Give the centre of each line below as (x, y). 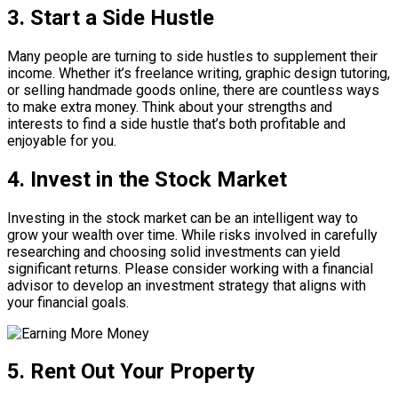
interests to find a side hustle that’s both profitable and (176, 123)
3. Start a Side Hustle (111, 17)
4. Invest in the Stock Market (147, 179)
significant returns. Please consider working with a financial (190, 268)
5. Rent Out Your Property (131, 372)
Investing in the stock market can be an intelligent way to (183, 218)
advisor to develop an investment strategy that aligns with (187, 285)
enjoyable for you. (62, 140)
